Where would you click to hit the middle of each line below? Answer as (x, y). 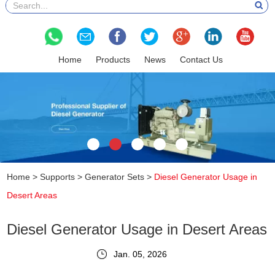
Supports (58, 176)
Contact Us (201, 60)
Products (113, 60)
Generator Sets (115, 176)
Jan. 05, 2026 (140, 254)
